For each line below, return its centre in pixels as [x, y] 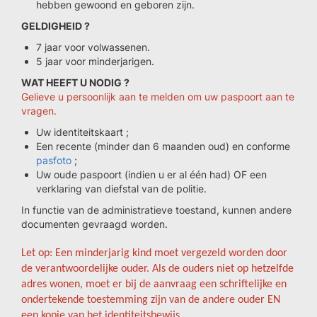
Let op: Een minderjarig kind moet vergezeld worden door [154, 253]
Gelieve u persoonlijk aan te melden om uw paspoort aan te [158, 97]
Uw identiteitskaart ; [82, 132]
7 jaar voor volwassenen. [93, 47]
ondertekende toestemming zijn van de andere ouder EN [151, 300]
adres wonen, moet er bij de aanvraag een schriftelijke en [154, 284]
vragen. [39, 111]
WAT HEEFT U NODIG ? [75, 82]
